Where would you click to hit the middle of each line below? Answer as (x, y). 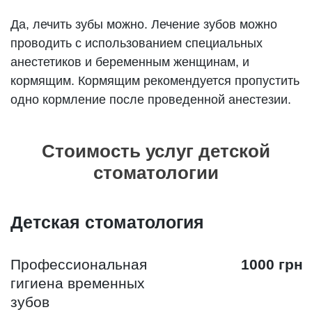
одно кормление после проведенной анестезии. (151, 100)
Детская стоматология (108, 223)
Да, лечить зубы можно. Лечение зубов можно (144, 25)
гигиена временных (78, 283)
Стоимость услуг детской (156, 151)
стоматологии (156, 173)
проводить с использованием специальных (137, 44)
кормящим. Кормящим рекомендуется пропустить (155, 81)
